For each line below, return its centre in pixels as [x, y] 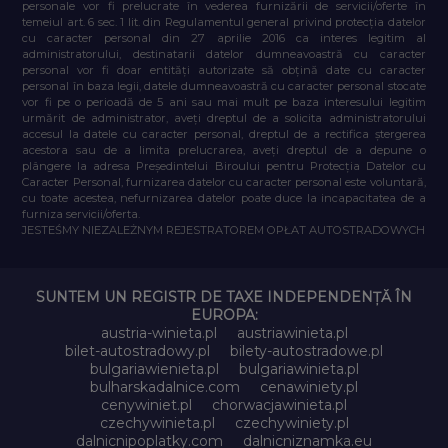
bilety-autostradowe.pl [306, 350]
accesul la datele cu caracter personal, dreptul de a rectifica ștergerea [224, 133]
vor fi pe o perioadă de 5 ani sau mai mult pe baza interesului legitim [224, 101]
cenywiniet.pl [146, 404]
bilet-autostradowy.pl [137, 350]
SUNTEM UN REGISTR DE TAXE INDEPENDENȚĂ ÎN [224, 296]
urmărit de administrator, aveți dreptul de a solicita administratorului [224, 117]
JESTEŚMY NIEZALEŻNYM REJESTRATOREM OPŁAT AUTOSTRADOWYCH [224, 229]
